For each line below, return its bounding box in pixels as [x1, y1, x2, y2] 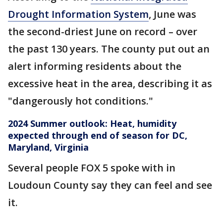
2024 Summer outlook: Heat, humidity [8, 117, 176, 129]
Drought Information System [8, 7, 149, 21]
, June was [149, 7, 196, 21]
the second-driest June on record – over [8, 25, 197, 38]
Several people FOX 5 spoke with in [8, 161, 175, 174]
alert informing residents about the [8, 59, 181, 73]
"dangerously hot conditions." [8, 94, 153, 108]
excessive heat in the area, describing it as [8, 77, 212, 90]
